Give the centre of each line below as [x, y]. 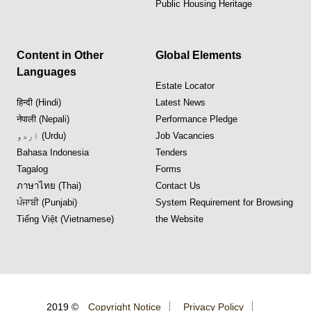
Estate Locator [185, 85]
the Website [179, 219]
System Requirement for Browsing [224, 202]
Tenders [171, 152]
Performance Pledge [196, 119]
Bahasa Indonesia [53, 152]
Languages [47, 72]
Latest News [180, 102]
